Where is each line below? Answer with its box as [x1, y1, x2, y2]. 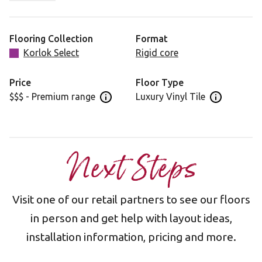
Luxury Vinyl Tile [136, 91, 205, 102]
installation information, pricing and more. [26, 230, 236, 243]
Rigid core [136, 47, 178, 58]
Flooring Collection [9, 33, 93, 44]
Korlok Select [23, 47, 79, 58]
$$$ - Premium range [9, 91, 95, 102]
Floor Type [136, 77, 184, 88]
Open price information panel [99, 92, 223, 103]
